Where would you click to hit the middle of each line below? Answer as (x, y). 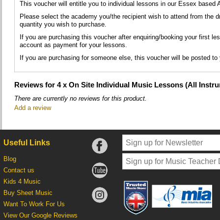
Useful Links (27, 143)
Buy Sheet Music (28, 193)
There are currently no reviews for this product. (81, 99)
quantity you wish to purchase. (63, 25)
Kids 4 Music (22, 182)
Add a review (33, 108)
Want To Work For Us (34, 204)
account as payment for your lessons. (73, 45)
